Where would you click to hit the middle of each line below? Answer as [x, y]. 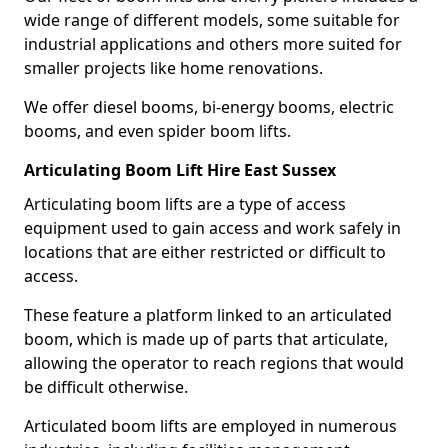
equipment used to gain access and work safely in [212, 228]
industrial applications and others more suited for [213, 44]
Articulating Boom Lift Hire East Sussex [180, 170]
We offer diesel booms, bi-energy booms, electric [209, 107]
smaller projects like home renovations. [175, 68]
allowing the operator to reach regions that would [214, 363]
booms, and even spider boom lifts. [157, 131]
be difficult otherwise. [108, 387]
